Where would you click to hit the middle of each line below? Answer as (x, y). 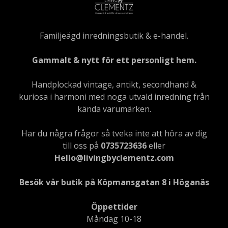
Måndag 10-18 (114, 219)
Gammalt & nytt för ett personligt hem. (114, 60)
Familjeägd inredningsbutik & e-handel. (114, 35)
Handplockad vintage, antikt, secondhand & (114, 84)
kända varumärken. (114, 109)
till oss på (82, 145)
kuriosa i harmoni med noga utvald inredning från (114, 96)
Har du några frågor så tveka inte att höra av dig (114, 133)
